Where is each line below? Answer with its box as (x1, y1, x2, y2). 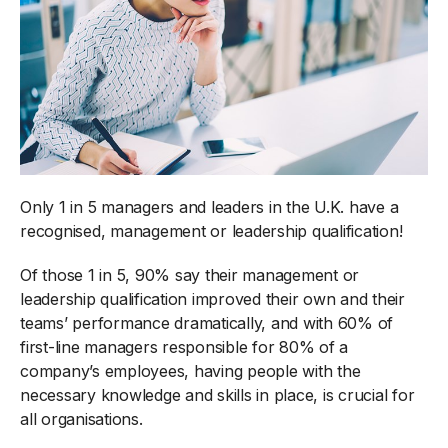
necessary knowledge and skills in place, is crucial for (20, 384, 415, 405)
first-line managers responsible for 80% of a (20, 336, 348, 357)
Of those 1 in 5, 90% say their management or (20, 264, 359, 285)
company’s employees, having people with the (20, 360, 361, 381)
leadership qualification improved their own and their (20, 288, 405, 309)
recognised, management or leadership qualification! (20, 220, 403, 241)
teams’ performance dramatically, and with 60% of (20, 312, 393, 333)
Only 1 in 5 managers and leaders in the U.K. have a (20, 196, 399, 217)
